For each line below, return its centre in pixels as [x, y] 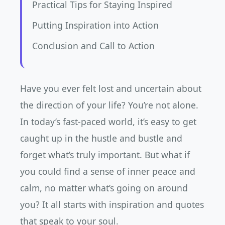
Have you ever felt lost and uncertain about [111, 88]
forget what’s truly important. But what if [105, 155]
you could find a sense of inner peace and [108, 171]
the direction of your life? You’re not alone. [109, 105]
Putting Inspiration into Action [95, 25]
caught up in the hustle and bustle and [101, 138]
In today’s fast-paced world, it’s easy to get [108, 122]
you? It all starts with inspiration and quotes [112, 204]
